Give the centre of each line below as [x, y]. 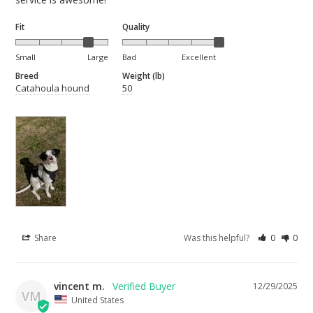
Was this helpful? [218, 238]
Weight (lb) [144, 75]
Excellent [198, 57]
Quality [136, 26]
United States [97, 300]
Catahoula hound [52, 88]
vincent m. [79, 286]
